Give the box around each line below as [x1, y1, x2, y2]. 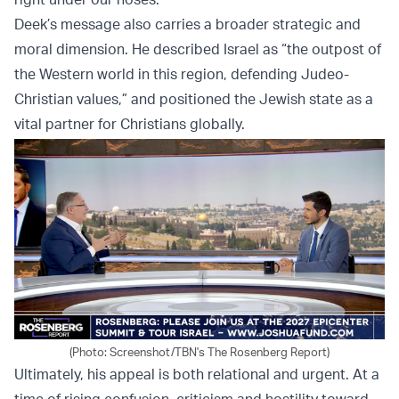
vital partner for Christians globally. [14, 114, 245, 133]
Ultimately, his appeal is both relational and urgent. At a [14, 364, 379, 383]
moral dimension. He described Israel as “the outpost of [14, 39, 381, 58]
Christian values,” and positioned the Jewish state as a [14, 89, 373, 108]
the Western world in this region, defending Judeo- [14, 64, 349, 83]
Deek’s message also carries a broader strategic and [14, 14, 361, 33]
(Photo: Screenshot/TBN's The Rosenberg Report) [69, 344, 330, 359]
